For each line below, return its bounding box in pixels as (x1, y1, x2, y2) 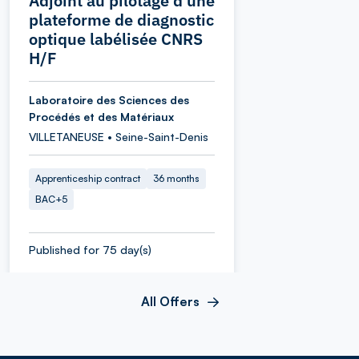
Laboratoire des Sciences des (29, 92, 189, 107)
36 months (153, 171, 200, 184)
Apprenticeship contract (35, 171, 140, 184)
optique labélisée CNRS (29, 27, 203, 50)
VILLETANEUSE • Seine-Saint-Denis (29, 129, 208, 143)
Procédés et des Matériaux (29, 109, 174, 123)
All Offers (140, 292, 200, 309)
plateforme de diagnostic (29, 8, 214, 30)
